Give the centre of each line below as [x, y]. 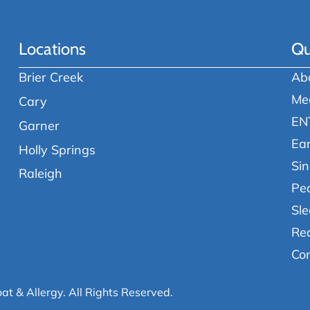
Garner [39, 125]
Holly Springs [57, 149]
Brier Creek [51, 77]
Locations [53, 49]
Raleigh [41, 173]
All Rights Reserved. [121, 292]
